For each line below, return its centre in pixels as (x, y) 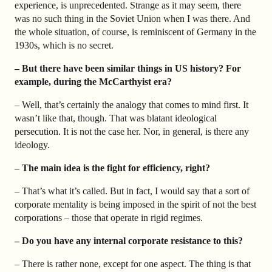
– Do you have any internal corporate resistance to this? (129, 240)
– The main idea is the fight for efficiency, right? (112, 168)
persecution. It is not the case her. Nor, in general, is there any (132, 131)
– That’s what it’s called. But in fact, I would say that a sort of (132, 191)
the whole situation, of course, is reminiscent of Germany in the (135, 32)
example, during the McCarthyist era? (93, 81)
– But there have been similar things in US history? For (128, 68)
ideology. (32, 144)
